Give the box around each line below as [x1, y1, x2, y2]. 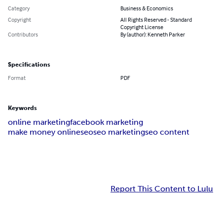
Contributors [8, 31, 38, 38]
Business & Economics [120, 4, 173, 12]
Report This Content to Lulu [110, 184, 213, 194]
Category [8, 4, 30, 12]
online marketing [8, 117, 70, 127]
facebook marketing [70, 117, 143, 127]
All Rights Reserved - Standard [120, 16, 192, 24]
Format [8, 74, 26, 82]
